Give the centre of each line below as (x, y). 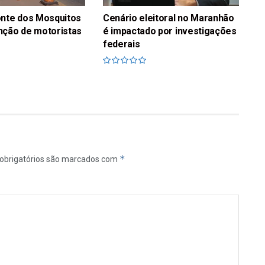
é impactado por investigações (169, 31)
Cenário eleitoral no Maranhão (168, 18)
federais (121, 44)
